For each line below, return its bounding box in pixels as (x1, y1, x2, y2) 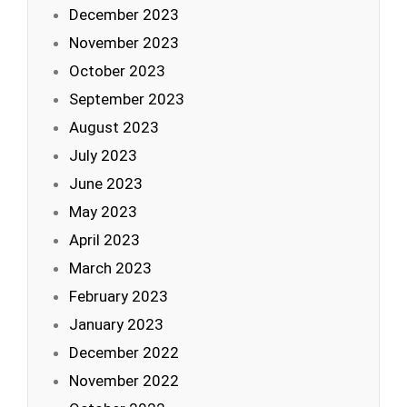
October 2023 (69, 62, 165, 80)
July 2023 (69, 146, 137, 164)
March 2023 (69, 259, 152, 277)
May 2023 (69, 203, 137, 221)
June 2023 (69, 174, 143, 193)
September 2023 (69, 90, 184, 108)
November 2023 (69, 34, 179, 52)
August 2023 (69, 118, 159, 136)
